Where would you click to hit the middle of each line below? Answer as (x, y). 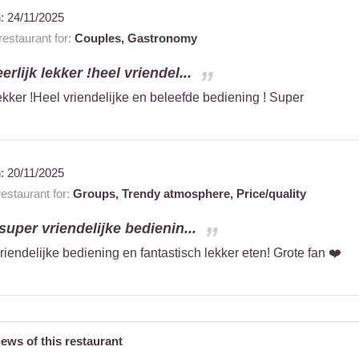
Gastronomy (162, 38)
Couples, (101, 38)
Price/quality (271, 194)
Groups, (97, 194)
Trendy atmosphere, (179, 194)
